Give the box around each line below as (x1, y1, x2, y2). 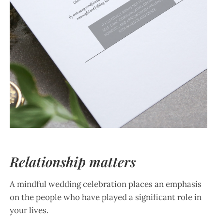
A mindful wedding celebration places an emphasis (10, 178, 201, 189)
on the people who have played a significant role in (10, 191, 201, 202)
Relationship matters (10, 152, 136, 170)
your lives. (10, 204, 48, 216)
